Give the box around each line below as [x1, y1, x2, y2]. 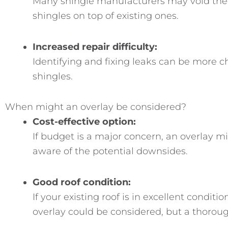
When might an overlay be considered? [5, 101, 186, 112]
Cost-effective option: [33, 116, 136, 127]
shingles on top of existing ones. [33, 10, 179, 21]
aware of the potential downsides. [33, 146, 188, 157]
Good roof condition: [33, 176, 131, 188]
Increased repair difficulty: [33, 41, 157, 52]
